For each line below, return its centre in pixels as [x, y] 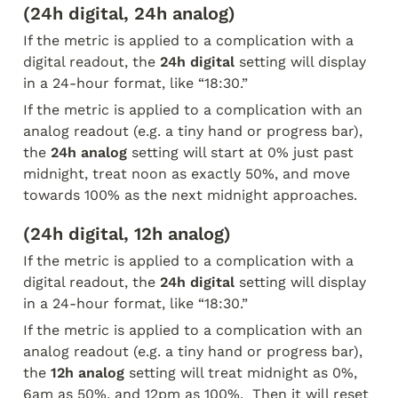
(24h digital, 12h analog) [127, 234]
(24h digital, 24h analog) [129, 13]
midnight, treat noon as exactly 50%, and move [187, 174]
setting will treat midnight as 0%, [241, 373]
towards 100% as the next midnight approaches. [190, 195]
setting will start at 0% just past [240, 152]
